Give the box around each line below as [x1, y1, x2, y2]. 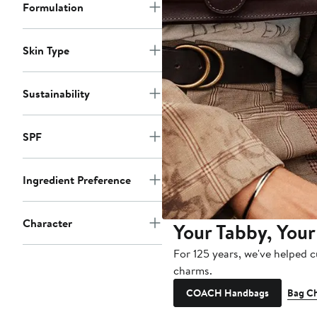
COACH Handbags [185, 286, 269, 301]
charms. [173, 263, 212, 279]
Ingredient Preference [23, 172, 131, 188]
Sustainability [23, 86, 90, 102]
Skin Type [23, 42, 69, 59]
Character [23, 215, 72, 231]
